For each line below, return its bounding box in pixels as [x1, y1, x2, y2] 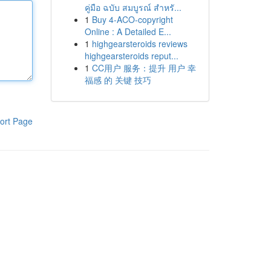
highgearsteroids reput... [84, 50, 178, 62]
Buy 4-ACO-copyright [91, 13, 173, 25]
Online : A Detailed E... [84, 25, 171, 38]
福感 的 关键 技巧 [84, 74, 151, 86]
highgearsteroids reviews [91, 38, 188, 50]
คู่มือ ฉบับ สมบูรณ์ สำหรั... [84, 1, 181, 13]
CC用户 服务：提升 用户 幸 [91, 62, 196, 74]
